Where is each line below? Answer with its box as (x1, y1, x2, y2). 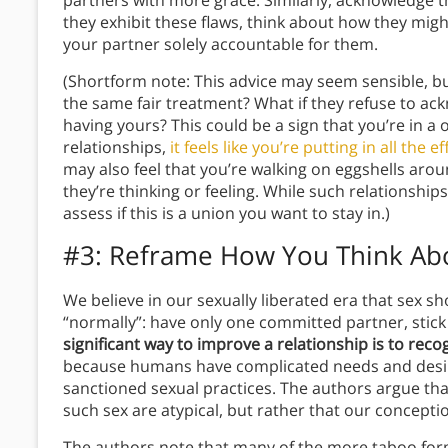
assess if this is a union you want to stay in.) (63, 202, 390, 225)
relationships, (63, 136, 170, 159)
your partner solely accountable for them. (63, 33, 382, 56)
